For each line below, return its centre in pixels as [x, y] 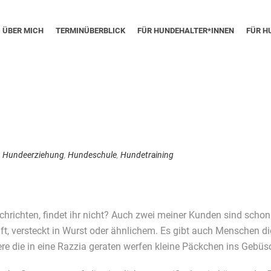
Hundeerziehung [33, 155]
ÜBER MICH [23, 31]
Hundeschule [92, 155]
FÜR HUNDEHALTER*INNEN [186, 31]
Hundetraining [147, 155]
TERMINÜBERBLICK [90, 31]
